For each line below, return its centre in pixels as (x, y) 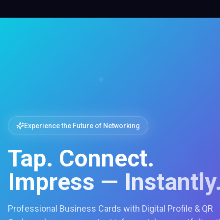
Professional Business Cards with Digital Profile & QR (110, 208)
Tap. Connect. (81, 158)
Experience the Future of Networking (82, 126)
